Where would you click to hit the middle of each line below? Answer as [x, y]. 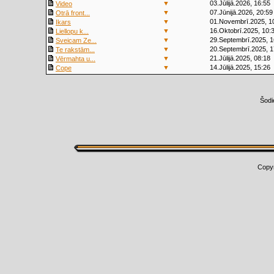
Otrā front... [73, 13]
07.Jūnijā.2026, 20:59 [241, 12]
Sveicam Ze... [76, 40]
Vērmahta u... [76, 59]
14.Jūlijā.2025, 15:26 [240, 67]
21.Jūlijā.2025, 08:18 [240, 58]
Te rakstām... [75, 50]
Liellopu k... [72, 31]
